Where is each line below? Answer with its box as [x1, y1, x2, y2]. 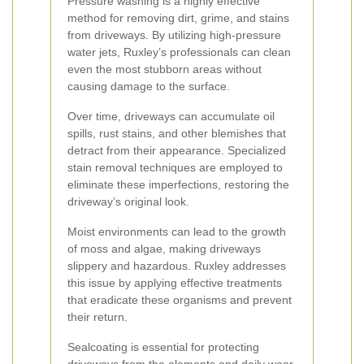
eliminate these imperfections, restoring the [67, 178, 289, 191]
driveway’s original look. [67, 195, 189, 208]
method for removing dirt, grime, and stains [67, 11, 289, 24]
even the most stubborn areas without [67, 63, 262, 76]
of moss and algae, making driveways [67, 242, 261, 255]
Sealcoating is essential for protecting [67, 340, 259, 353]
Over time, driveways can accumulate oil [67, 110, 275, 123]
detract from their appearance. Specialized [67, 144, 286, 157]
